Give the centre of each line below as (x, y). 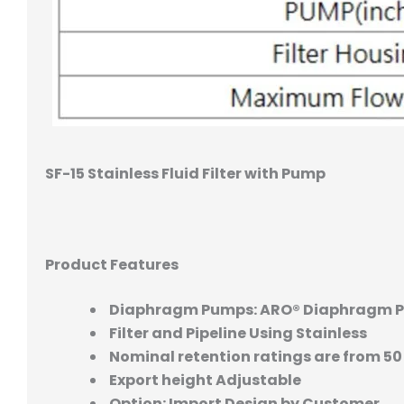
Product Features (112, 265)
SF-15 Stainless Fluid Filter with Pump (185, 173)
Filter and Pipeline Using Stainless (237, 334)
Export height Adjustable (204, 381)
